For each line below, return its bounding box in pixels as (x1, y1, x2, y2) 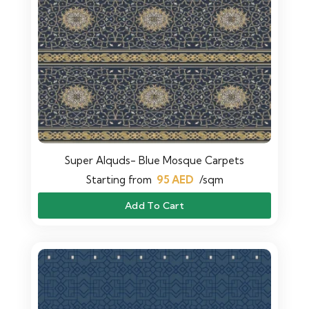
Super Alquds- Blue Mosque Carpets (65, 153, 244, 167)
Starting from (86, 172, 152, 186)
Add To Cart (124, 199, 185, 212)
